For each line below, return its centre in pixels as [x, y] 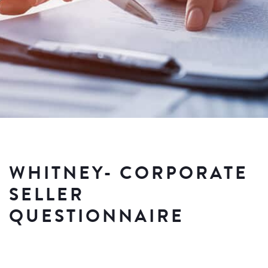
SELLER [47, 195]
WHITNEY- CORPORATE [129, 173]
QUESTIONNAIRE [97, 217]
